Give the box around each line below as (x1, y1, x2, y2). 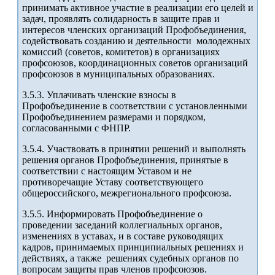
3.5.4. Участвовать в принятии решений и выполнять (22, 144, 246, 155)
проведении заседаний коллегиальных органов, (22, 220, 222, 231)
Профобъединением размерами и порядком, (22, 112, 206, 123)
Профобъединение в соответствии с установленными (22, 101, 247, 112)
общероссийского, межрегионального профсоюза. (22, 188, 231, 199)
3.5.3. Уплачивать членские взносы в (22, 90, 176, 101)
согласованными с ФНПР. (22, 123, 131, 134)
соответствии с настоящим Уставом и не (22, 166, 192, 177)
